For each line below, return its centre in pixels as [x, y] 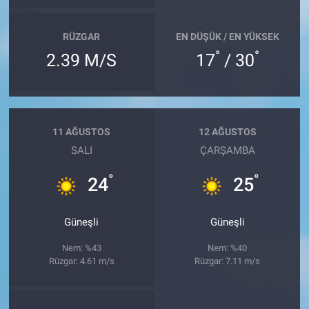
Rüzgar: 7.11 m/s [228, 261]
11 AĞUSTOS [82, 131]
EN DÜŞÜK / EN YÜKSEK [227, 36]
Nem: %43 [81, 248]
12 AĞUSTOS [227, 131]
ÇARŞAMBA [227, 151]
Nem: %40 [228, 248]
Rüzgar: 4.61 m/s [81, 261]
